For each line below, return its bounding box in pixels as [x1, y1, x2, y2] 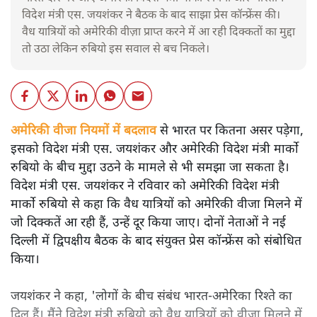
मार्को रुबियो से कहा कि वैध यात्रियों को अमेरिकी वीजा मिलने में [11, 196, 302, 213]
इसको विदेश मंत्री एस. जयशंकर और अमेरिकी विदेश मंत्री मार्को [11, 141, 299, 158]
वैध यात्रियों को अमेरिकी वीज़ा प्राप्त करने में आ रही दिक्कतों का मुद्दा [22, 25, 295, 41]
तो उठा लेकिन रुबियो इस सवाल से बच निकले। [22, 42, 209, 58]
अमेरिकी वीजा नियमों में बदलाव [11, 122, 156, 139]
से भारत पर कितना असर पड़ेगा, [156, 122, 304, 139]
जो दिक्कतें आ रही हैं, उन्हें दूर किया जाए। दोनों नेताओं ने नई [11, 214, 286, 231]
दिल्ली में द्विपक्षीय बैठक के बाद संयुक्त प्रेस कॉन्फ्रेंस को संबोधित [11, 233, 301, 250]
